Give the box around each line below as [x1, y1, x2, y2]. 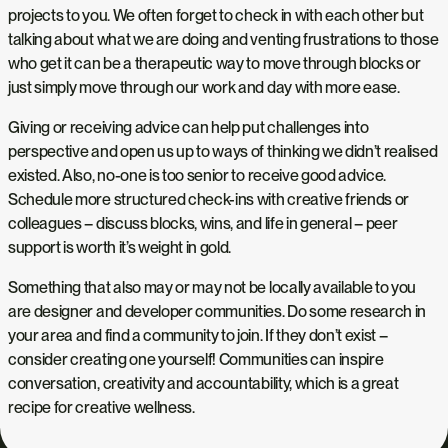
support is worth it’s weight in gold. [8, 237, 232, 257]
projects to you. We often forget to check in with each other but [8, 5, 424, 25]
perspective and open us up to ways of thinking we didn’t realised [8, 141, 438, 161]
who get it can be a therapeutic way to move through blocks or [8, 53, 421, 73]
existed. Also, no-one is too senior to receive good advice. [8, 165, 387, 185]
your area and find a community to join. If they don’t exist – [8, 325, 388, 345]
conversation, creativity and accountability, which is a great [8, 373, 399, 393]
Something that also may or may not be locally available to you [8, 277, 417, 297]
